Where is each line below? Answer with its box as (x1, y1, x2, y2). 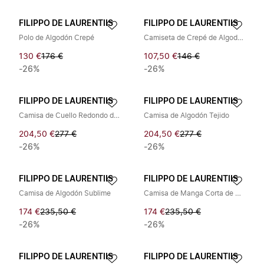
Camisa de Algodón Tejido (144, 112, 229, 119)
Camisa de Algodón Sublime (19, 190, 111, 197)
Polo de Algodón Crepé (19, 34, 94, 41)
